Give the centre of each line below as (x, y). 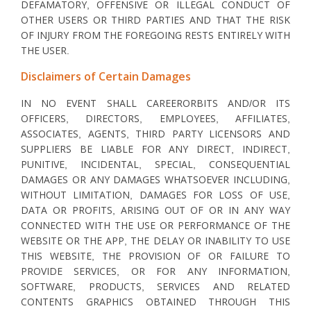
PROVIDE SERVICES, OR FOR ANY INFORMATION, (155, 271)
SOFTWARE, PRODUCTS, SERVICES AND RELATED (155, 287)
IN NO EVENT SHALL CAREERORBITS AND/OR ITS (155, 103)
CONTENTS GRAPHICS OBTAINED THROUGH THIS (155, 302)
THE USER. (45, 51)
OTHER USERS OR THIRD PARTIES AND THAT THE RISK (155, 20)
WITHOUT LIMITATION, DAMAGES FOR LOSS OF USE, (155, 195)
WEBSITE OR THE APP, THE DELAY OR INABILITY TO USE (155, 241)
